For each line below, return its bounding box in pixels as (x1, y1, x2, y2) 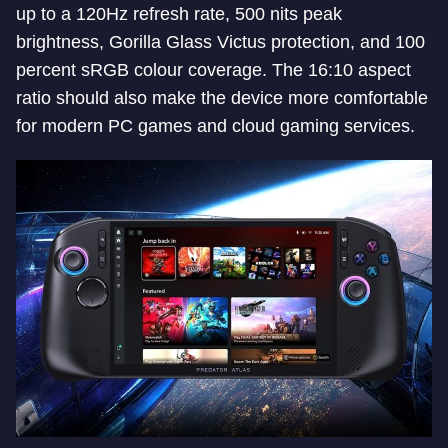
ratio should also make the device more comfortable (16, 88, 428, 108)
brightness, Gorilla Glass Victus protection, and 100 (16, 32, 425, 52)
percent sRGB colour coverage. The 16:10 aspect (16, 60, 411, 80)
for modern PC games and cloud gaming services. (16, 116, 415, 136)
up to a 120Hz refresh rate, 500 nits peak (16, 4, 342, 24)
